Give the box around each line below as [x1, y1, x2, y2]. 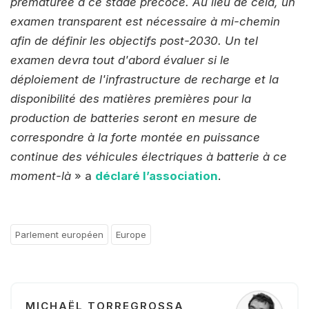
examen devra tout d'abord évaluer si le [10, 52, 230, 67]
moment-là [10, 168, 71, 183]
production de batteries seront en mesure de [10, 110, 257, 125]
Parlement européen [15, 228, 103, 240]
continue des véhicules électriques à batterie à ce [10, 149, 287, 163]
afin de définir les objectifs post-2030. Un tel [10, 33, 258, 48]
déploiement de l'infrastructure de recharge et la [10, 72, 279, 86]
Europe [116, 228, 146, 240]
